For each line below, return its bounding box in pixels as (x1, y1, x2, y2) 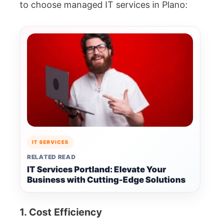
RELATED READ (27, 153, 76, 161)
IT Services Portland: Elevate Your (27, 165, 166, 175)
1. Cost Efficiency (20, 206, 102, 219)
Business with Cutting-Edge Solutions (27, 175, 186, 185)
